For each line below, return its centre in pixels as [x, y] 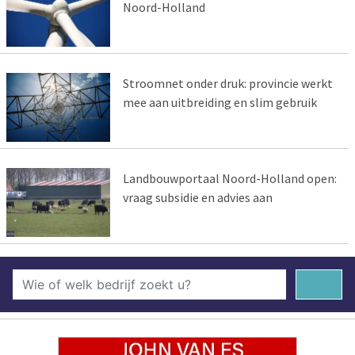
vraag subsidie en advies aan [197, 198]
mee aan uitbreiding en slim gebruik [219, 103]
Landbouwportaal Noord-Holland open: [229, 179]
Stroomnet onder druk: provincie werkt [227, 84]
